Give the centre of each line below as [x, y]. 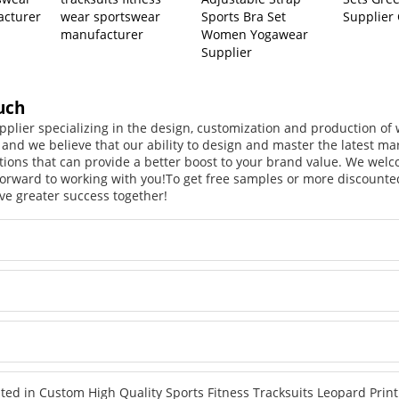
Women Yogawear [255, 35]
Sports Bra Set [244, 17]
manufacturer [102, 35]
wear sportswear [111, 17]
